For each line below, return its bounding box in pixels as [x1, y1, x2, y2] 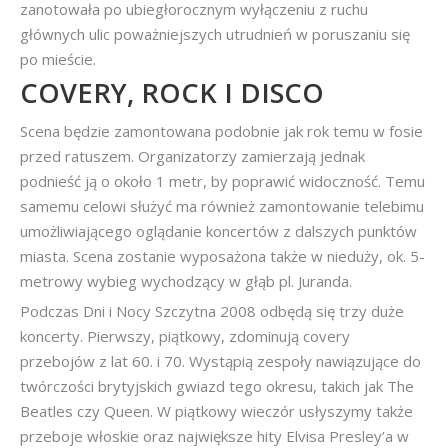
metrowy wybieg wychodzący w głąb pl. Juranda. [20, 270, 352, 291]
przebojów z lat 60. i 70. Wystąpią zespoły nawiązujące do [20, 350, 421, 371]
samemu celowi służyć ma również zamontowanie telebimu [20, 195, 424, 216]
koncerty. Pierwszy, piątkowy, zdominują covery [20, 325, 350, 346]
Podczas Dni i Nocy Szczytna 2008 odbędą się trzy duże [20, 300, 404, 321]
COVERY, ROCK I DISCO [20, 73, 324, 111]
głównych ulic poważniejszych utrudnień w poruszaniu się [20, 23, 410, 44]
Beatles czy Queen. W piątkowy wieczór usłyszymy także [20, 400, 413, 421]
